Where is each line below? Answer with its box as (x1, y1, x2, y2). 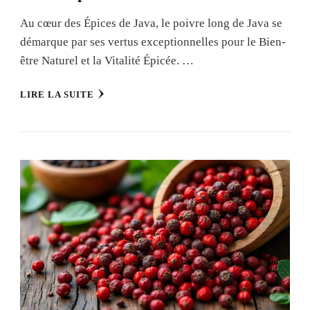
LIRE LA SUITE (20, 89, 94, 100)
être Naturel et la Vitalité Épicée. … (20, 53, 194, 67)
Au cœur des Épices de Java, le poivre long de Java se (20, 16, 282, 30)
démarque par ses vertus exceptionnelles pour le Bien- (20, 35, 286, 48)
